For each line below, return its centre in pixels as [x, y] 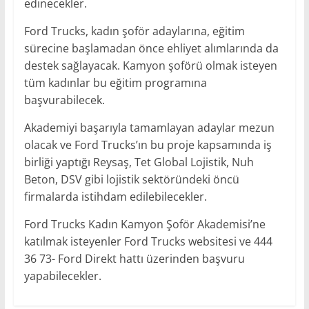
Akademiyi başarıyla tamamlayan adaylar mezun [149, 128]
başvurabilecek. [64, 100]
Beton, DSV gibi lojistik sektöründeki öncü [131, 180]
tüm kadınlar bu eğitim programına [115, 83]
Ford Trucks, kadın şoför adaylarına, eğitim [134, 31]
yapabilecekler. [62, 276]
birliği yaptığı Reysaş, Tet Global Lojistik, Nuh [139, 162]
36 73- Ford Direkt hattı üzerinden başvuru [134, 259]
